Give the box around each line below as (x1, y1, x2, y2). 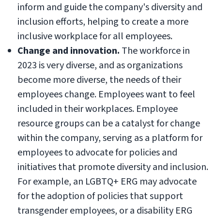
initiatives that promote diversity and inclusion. (17, 160, 208, 174)
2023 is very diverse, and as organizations (17, 59, 183, 72)
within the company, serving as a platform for (17, 131, 202, 145)
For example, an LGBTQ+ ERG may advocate (17, 175, 197, 188)
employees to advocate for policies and (17, 146, 177, 159)
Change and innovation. (17, 44, 122, 58)
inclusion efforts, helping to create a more (17, 15, 188, 29)
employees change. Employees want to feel (17, 88, 195, 101)
